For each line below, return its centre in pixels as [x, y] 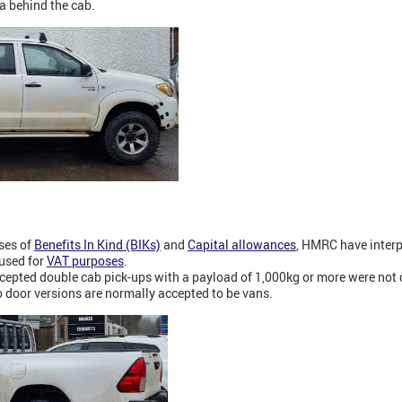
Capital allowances [242, 244]
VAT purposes [85, 260]
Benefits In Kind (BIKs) [97, 244]
